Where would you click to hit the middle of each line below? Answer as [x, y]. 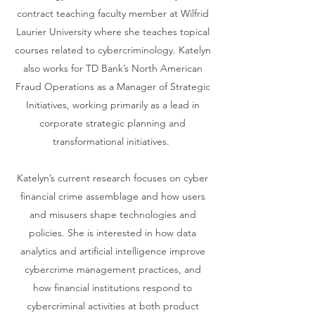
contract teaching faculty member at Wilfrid [112, 13]
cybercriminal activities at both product [112, 306]
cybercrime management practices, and [112, 269]
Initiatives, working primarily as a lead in [112, 105]
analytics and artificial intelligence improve [112, 251]
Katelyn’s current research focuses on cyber [112, 178]
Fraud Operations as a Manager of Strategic [112, 86]
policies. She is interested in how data [112, 233]
